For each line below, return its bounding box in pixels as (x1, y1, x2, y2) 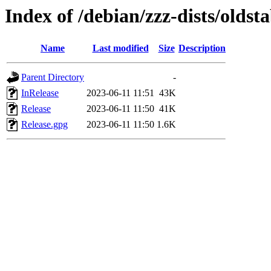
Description (178, 43, 226, 54)
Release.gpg (21, 119, 68, 130)
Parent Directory (21, 72, 84, 83)
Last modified (92, 43, 149, 54)
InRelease (21, 88, 59, 99)
